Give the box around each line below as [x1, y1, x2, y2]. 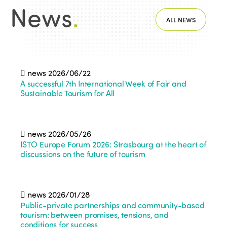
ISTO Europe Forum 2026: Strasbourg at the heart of [20, 138, 207, 150]
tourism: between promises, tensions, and [20, 209, 169, 220]
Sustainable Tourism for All [20, 87, 115, 99]
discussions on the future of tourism [20, 148, 145, 160]
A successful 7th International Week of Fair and [20, 78, 186, 89]
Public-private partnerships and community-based [20, 199, 205, 211]
